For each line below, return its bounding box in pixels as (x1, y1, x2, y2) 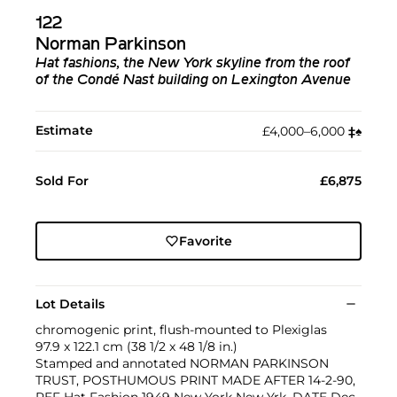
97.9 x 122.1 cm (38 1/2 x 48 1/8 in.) (35, 339, 237, 355)
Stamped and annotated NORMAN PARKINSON (35, 355, 329, 372)
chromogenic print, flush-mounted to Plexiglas (35, 322, 327, 339)
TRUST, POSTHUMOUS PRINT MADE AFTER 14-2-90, (35, 372, 355, 389)
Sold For (35, 173, 89, 190)
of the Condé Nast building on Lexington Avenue (35, 74, 351, 89)
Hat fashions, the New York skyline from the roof (35, 57, 350, 72)
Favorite (178, 233, 232, 250)
